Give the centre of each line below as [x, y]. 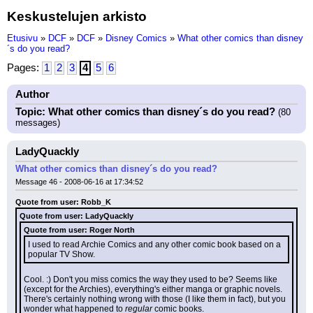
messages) [38, 123]
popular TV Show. [61, 254]
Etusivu [22, 38]
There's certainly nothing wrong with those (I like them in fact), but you [155, 299]
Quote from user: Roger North [79, 230]
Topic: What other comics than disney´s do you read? [145, 112]
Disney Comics [136, 38]
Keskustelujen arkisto [77, 16]
